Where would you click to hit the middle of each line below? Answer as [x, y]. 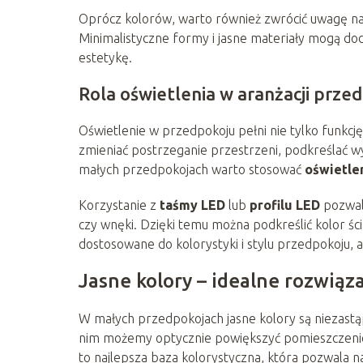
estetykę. [105, 57]
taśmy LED [192, 205]
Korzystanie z [119, 205]
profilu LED [285, 205]
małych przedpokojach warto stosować [192, 169]
